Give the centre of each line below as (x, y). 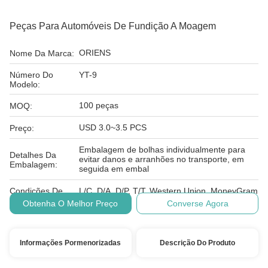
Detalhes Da (33, 155)
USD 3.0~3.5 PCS (113, 127)
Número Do (31, 75)
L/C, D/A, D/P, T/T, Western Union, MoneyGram (168, 191)
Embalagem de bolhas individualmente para (162, 150)
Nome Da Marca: (42, 53)
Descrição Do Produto (198, 243)
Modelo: (25, 84)
